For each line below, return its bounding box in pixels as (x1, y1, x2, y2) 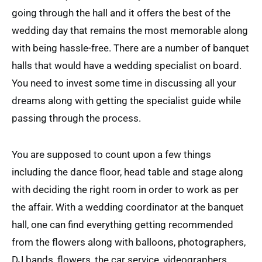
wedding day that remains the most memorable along (12, 25, 248, 36)
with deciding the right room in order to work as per (12, 184, 239, 195)
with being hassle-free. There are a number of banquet (12, 42, 249, 54)
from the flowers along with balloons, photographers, (12, 236, 246, 248)
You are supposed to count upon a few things (12, 149, 211, 160)
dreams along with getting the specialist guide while (12, 95, 241, 106)
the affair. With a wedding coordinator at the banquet (12, 201, 244, 213)
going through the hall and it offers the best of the (12, 7, 230, 19)
